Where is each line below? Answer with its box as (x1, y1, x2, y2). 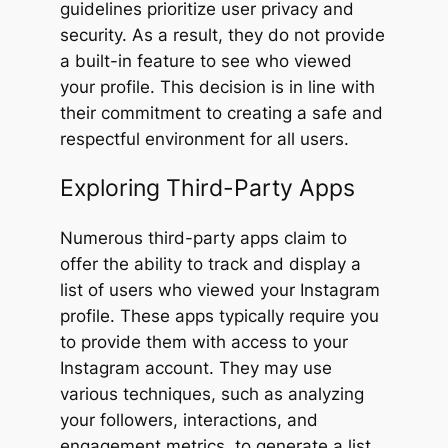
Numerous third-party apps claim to (59, 227, 347, 248)
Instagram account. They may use (59, 357, 332, 378)
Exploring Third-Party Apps (59, 173, 355, 202)
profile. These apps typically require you (59, 305, 379, 326)
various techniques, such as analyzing (59, 383, 364, 404)
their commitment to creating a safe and (59, 102, 383, 123)
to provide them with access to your (59, 331, 348, 352)
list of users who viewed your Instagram (59, 279, 380, 300)
